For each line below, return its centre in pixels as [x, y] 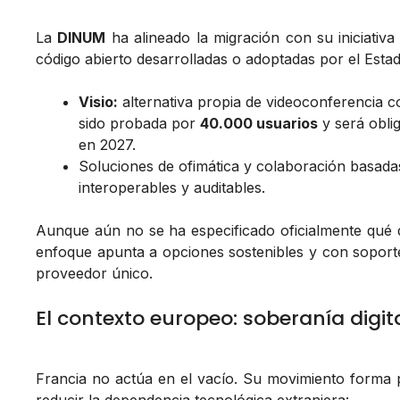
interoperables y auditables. [172, 188]
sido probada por [139, 124]
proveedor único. [94, 274]
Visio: [98, 102]
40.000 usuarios [259, 124]
